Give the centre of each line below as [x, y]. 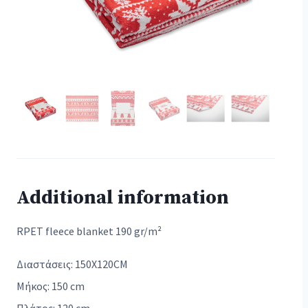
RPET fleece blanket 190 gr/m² [89, 231]
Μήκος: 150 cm [51, 286]
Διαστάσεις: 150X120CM [72, 264]
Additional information [123, 198]
